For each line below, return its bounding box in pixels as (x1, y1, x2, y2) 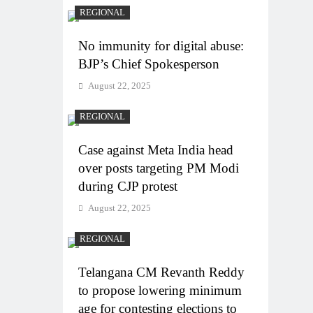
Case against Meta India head (78, 142, 233, 157)
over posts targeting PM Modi (78, 160, 239, 175)
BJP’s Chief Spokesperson (78, 56, 219, 71)
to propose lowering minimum (78, 282, 242, 298)
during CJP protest (78, 178, 177, 194)
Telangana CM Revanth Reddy (78, 264, 245, 279)
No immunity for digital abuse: (78, 38, 244, 53)
